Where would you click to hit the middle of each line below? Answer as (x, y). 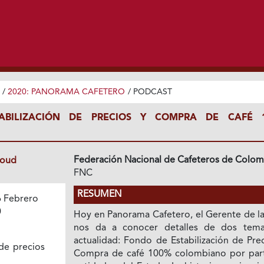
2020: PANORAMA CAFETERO (66, 92)
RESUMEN (100, 194)
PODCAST (152, 92)
